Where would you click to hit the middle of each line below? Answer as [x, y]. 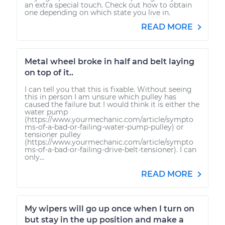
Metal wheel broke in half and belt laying [109, 61]
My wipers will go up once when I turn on [109, 208]
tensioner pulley [53, 134]
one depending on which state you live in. [97, 12]
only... [34, 157]
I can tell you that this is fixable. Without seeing [108, 89]
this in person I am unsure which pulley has [100, 97]
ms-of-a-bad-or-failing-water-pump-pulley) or [104, 127]
